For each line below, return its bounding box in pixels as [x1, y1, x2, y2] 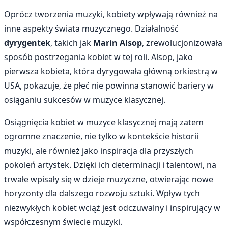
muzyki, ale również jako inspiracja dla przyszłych [4, 145, 193, 156]
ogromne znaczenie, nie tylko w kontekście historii [4, 130, 198, 142]
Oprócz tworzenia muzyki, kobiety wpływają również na [4, 8, 218, 20]
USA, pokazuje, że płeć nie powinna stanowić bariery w [4, 79, 214, 91]
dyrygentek [4, 37, 50, 48]
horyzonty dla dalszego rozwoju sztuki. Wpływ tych [4, 187, 200, 199]
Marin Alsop [93, 37, 142, 48]
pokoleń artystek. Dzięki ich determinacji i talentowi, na [4, 159, 216, 170]
